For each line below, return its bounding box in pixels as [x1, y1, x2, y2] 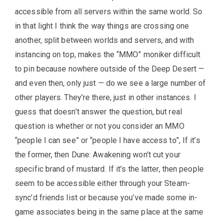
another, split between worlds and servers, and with [15, 36, 194, 45]
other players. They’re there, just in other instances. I [15, 93, 196, 103]
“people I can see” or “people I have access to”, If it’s [15, 136, 200, 146]
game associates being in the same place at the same [15, 207, 204, 217]
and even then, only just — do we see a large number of [15, 78, 206, 88]
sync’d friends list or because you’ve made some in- [15, 193, 198, 203]
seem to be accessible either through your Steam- [15, 179, 190, 188]
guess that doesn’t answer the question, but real [15, 107, 182, 117]
